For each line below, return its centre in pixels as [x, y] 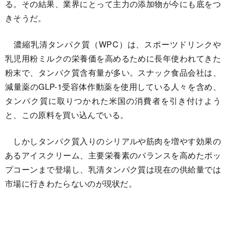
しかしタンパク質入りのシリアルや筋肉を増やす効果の [113, 141]
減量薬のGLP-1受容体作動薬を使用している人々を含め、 [113, 87]
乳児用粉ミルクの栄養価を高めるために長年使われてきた [113, 59]
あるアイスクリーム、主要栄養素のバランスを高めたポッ [113, 155]
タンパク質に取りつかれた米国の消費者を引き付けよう [113, 101]
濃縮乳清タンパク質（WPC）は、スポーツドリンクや [113, 44]
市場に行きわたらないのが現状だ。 [71, 184]
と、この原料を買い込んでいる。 [67, 115]
